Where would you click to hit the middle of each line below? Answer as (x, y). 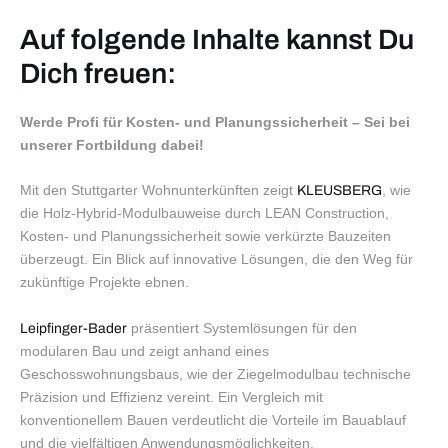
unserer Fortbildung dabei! (112, 144)
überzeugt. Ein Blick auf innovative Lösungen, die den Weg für (216, 259)
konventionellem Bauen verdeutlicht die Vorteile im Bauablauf (213, 419)
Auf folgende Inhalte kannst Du (217, 39)
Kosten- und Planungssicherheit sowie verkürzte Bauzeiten (205, 236)
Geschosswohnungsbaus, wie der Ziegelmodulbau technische (215, 373)
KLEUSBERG (339, 191)
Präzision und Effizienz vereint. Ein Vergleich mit (171, 396)
